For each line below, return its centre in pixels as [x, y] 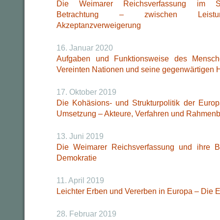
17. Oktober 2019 [86, 92]
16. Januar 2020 [85, 48]
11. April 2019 [80, 180]
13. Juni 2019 [80, 136]
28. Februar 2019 [86, 214]
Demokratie [77, 158]
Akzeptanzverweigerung [99, 25]
